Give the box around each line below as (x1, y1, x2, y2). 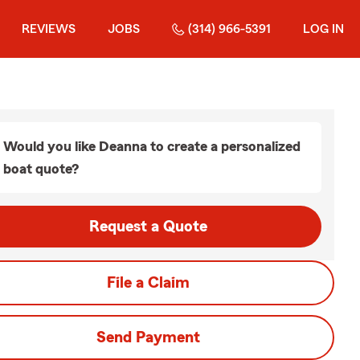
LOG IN (303, 22, 344, 35)
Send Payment (96, 329, 200, 346)
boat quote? (3, 162, 79, 176)
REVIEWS (22, 22, 76, 35)
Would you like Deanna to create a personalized (3, 139, 301, 153)
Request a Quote (88, 219, 207, 235)
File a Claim (106, 275, 190, 291)
